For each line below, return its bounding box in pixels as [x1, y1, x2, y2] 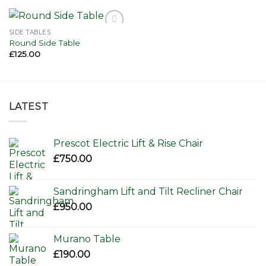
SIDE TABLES [8, 28, 51, 37]
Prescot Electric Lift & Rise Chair [53, 137, 203, 149]
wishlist [96, 41, 122, 50]
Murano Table [53, 233, 121, 245]
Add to [98, 33, 120, 42]
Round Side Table [8, 38, 80, 48]
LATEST [9, 101, 49, 113]
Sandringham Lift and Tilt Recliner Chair [53, 185, 243, 197]
